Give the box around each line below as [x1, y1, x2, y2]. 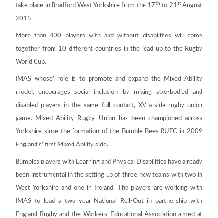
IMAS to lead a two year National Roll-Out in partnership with [16, 198, 202, 205]
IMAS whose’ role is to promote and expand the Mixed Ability [16, 75, 202, 83]
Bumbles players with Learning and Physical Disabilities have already [16, 158, 202, 165]
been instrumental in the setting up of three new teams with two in [16, 171, 202, 179]
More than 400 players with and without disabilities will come [16, 32, 202, 39]
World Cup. [16, 58, 46, 66]
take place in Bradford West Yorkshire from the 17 [16, 2, 155, 9]
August [181, 2, 203, 9]
